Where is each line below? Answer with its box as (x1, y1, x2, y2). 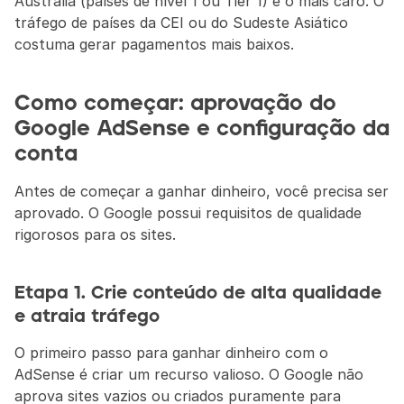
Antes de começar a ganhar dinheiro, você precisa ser (14, 182, 389, 200)
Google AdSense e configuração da (14, 118, 390, 140)
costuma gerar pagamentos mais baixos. (14, 35, 294, 53)
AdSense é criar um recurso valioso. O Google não (14, 365, 363, 383)
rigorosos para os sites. (14, 225, 176, 243)
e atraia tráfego (14, 308, 160, 326)
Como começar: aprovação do (14, 93, 336, 115)
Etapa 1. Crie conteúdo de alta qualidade (14, 284, 381, 302)
